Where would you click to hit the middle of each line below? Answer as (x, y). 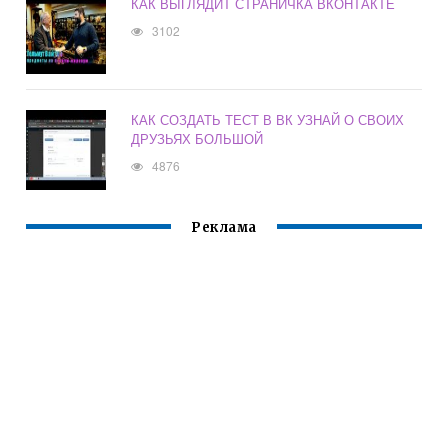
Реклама (224, 228)
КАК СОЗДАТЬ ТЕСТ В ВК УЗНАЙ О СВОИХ (268, 120)
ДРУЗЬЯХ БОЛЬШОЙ (197, 139)
